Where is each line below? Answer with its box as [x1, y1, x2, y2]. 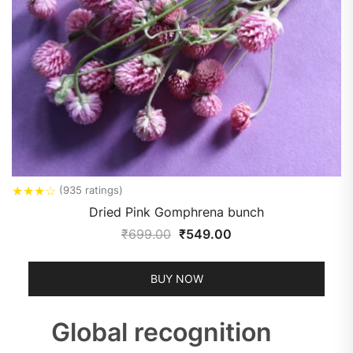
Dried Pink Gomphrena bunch [89, 203, 264, 220]
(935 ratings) [59, 184, 123, 197]
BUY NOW [150, 271, 203, 285]
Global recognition [51, 316, 272, 347]
